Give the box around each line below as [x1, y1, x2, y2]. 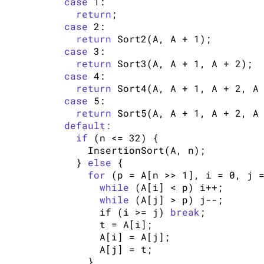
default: [64, 118, 112, 131]
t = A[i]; [41, 217, 153, 230]
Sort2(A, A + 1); [111, 32, 212, 45]
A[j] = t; [41, 242, 153, 255]
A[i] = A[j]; [41, 230, 171, 243]
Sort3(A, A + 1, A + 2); [111, 57, 253, 70]
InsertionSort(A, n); [41, 143, 206, 156]
